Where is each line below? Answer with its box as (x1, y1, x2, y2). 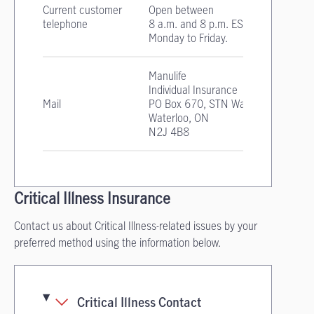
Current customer (43, 2, 122, 18)
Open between (149, 2, 214, 18)
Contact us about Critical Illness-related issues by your (14, 218, 257, 233)
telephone (43, 16, 88, 32)
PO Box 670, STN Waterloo (149, 96, 271, 111)
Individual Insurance (149, 82, 238, 97)
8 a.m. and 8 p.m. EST (149, 16, 249, 32)
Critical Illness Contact (77, 294, 202, 310)
